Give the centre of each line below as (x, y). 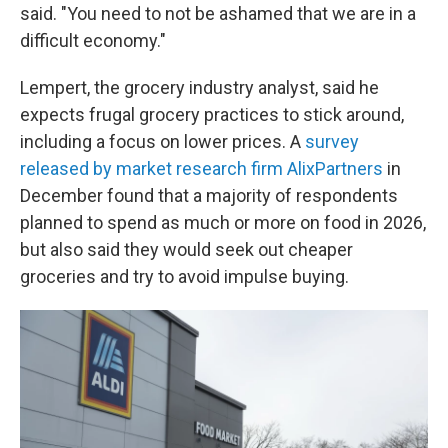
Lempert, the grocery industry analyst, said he (199, 88)
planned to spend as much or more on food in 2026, (223, 223)
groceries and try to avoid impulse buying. (184, 277)
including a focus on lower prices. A (162, 142)
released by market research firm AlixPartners (201, 169)
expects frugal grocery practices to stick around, (212, 115)
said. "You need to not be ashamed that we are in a (218, 14)
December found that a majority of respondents (209, 196)
